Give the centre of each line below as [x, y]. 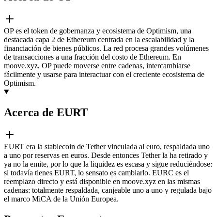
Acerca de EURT [46, 112]
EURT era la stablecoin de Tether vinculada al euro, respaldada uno [107, 146]
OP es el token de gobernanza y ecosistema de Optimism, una [98, 31]
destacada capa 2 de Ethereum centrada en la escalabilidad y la [99, 39]
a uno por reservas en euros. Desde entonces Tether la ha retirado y [106, 155]
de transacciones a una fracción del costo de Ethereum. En [93, 57]
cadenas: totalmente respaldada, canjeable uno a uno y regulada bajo [108, 190]
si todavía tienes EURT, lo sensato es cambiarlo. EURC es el [96, 172]
